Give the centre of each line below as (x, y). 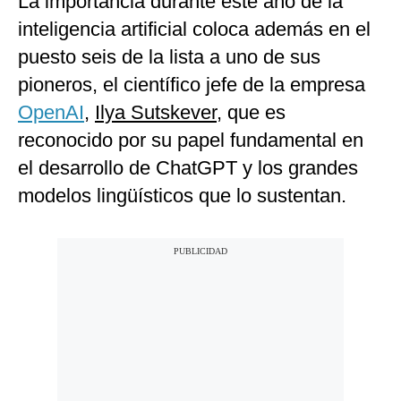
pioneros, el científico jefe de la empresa (192, 85)
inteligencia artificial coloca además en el (194, 30)
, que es (251, 113)
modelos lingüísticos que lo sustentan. (182, 196)
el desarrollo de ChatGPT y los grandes (188, 168)
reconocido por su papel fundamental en (191, 141)
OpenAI (51, 113)
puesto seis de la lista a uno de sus (169, 57)
